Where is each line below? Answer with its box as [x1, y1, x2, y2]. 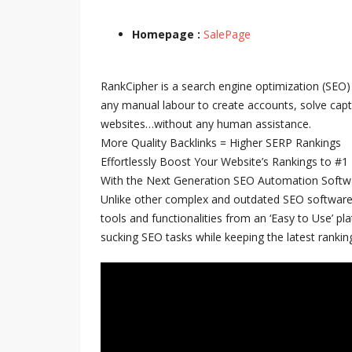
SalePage [203, 27, 251, 42]
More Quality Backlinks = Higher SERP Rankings [101, 135, 341, 150]
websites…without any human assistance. [101, 116, 311, 131]
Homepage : [132, 27, 203, 42]
